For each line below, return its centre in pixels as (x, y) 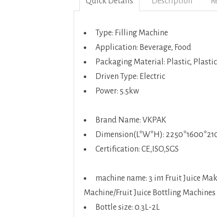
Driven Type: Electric (130, 77)
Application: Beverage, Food (143, 47)
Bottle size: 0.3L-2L (128, 207)
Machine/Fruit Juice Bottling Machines (150, 193)
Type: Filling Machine (132, 33)
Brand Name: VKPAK (131, 120)
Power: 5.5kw (117, 91)
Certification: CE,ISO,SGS (137, 149)
